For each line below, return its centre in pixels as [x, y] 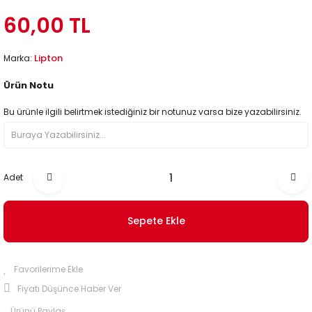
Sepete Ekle [156, 221]
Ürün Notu [29, 85]
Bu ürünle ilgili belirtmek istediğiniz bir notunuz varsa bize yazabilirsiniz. [153, 111]
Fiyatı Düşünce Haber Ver [69, 288]
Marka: [19, 58]
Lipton [48, 58]
